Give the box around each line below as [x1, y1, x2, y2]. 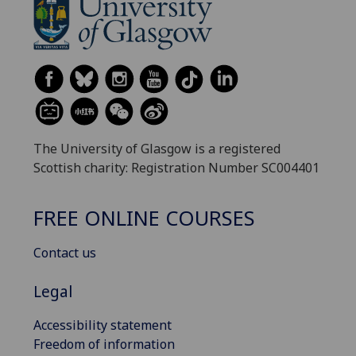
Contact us [33, 244, 96, 262]
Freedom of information [33, 335, 175, 353]
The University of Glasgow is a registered [33, 140, 281, 158]
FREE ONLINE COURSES [33, 203, 255, 232]
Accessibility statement [33, 315, 172, 334]
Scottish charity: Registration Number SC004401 [33, 159, 319, 177]
